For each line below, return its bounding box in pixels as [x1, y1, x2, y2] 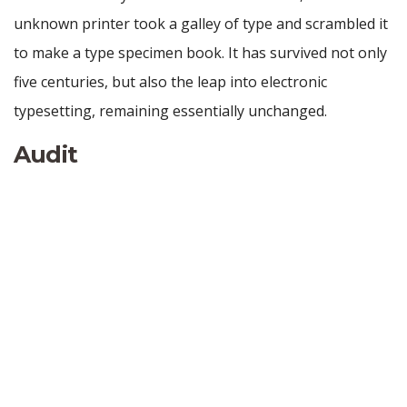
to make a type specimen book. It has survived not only [14, 43, 387, 64]
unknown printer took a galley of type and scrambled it [14, 14, 388, 35]
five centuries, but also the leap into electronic [14, 72, 327, 93]
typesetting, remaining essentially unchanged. [14, 101, 327, 122]
